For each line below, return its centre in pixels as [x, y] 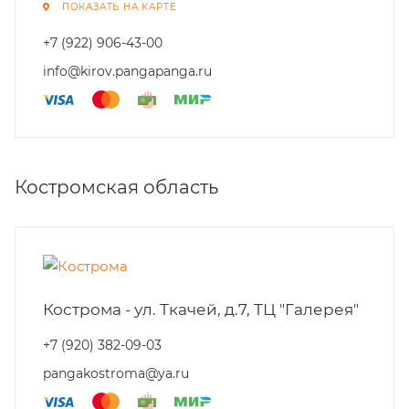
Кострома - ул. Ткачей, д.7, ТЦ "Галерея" [201, 309]
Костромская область [116, 187]
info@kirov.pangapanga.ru [127, 71]
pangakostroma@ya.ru [116, 373]
